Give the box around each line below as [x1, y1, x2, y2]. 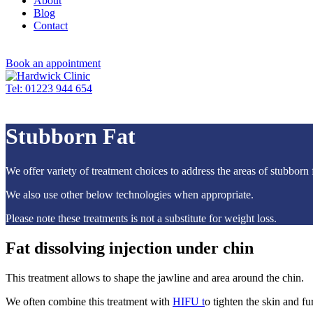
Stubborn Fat [6, 124, 136, 150]
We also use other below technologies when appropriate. [6, 188, 254, 201]
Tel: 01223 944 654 [6, 82, 92, 94]
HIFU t [173, 295, 205, 307]
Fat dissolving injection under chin [6, 238, 254, 257]
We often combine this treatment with [6, 295, 173, 307]
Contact [34, 20, 68, 31]
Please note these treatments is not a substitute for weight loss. [6, 212, 277, 224]
